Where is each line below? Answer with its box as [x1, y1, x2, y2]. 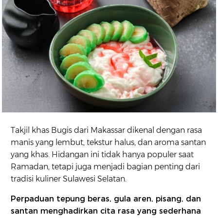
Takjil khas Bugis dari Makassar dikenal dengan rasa [11, 126, 202, 135]
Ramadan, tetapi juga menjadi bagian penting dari [11, 162, 200, 172]
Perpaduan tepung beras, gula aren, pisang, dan [11, 194, 201, 204]
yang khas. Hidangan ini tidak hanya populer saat [11, 150, 194, 160]
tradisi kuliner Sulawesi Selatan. [11, 174, 129, 184]
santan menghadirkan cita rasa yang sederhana [11, 206, 201, 216]
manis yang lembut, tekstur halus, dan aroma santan [11, 138, 206, 147]
